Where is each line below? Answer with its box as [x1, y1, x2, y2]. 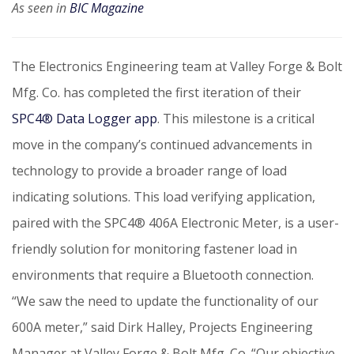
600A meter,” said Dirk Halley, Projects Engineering [12, 318, 313, 336]
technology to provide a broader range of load [12, 161, 287, 179]
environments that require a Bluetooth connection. [12, 265, 314, 284]
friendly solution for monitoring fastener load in [12, 239, 297, 258]
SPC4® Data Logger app [12, 109, 157, 127]
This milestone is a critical [163, 109, 314, 127]
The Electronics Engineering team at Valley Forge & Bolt [12, 57, 342, 75]
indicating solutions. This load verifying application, [12, 187, 315, 205]
